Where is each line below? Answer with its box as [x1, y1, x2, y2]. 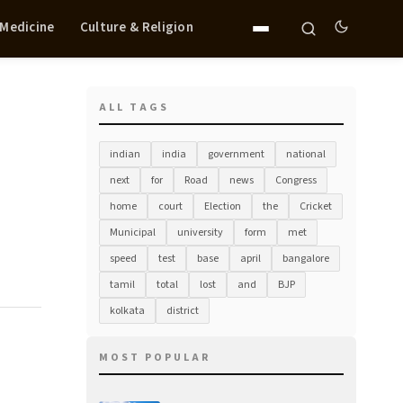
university [177, 225, 223, 240]
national [286, 147, 326, 162]
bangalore [282, 251, 329, 266]
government [208, 147, 264, 162]
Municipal [110, 225, 156, 240]
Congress [275, 173, 317, 188]
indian [110, 147, 140, 162]
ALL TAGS [99, 100, 169, 115]
